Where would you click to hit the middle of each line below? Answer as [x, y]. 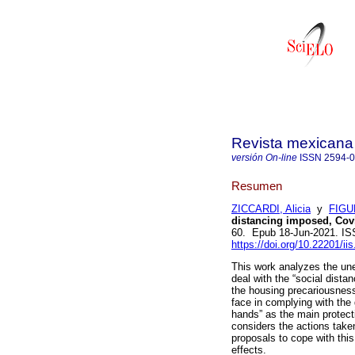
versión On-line [264, 158]
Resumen [257, 185]
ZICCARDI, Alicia [271, 209]
